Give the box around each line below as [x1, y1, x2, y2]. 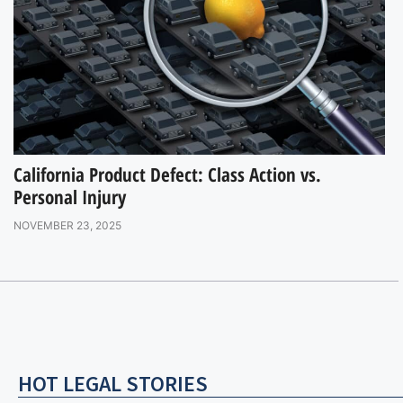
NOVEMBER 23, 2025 [13, 218, 121, 232]
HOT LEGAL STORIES [18, 369, 208, 398]
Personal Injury [13, 184, 126, 210]
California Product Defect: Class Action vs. [13, 161, 321, 187]
